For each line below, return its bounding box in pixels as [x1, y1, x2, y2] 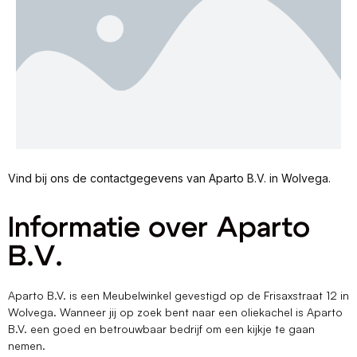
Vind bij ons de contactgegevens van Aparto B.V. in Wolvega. [8, 171, 334, 185]
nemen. [8, 339, 49, 353]
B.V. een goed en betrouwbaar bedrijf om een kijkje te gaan [8, 322, 315, 336]
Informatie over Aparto [8, 214, 310, 243]
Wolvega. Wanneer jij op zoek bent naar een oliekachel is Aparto [8, 305, 343, 320]
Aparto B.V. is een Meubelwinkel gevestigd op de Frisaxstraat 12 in [8, 288, 349, 303]
